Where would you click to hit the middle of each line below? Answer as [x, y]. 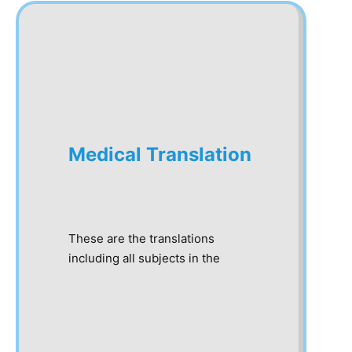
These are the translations [141, 238]
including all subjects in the [144, 258]
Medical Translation [160, 154]
